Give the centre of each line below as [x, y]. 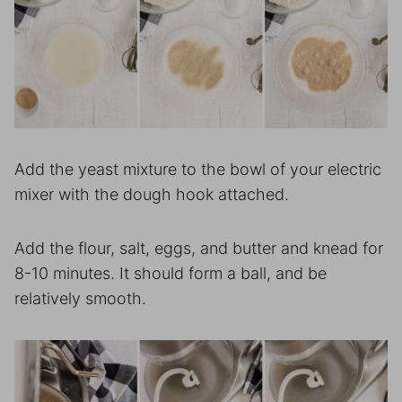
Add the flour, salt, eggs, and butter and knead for [199, 248]
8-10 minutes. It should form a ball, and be [170, 273]
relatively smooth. [80, 298]
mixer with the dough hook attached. [152, 194]
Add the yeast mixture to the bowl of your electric [198, 169]
